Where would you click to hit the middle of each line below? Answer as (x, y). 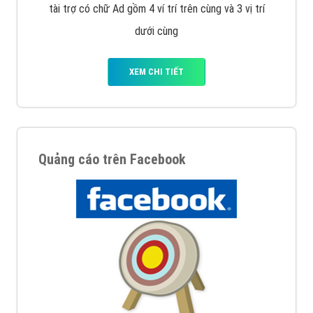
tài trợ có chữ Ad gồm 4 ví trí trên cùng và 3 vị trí (156, 9)
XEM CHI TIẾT (156, 72)
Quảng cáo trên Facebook (112, 160)
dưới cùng (156, 31)
